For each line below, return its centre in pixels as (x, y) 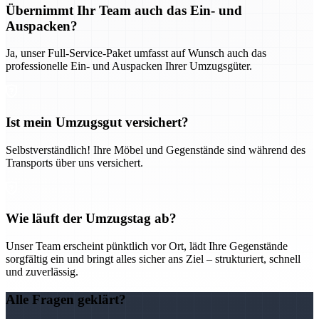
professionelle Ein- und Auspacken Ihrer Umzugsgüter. (129, 66)
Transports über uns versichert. (74, 162)
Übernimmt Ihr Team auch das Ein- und (124, 10)
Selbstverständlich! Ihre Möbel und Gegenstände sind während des (156, 150)
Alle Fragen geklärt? (66, 299)
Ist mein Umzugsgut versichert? (97, 122)
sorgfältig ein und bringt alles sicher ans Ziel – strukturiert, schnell (153, 259)
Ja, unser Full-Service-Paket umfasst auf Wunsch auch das (136, 53)
